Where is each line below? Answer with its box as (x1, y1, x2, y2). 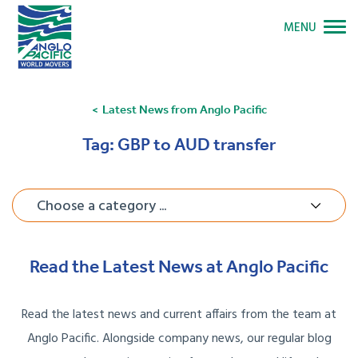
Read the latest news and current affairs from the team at (22, 304, 336, 326)
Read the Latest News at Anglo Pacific (30, 256, 328, 278)
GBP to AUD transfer (117, 133, 276, 156)
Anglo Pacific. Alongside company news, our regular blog (26, 328, 332, 350)
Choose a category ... (37, 195, 166, 219)
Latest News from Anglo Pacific (101, 102, 267, 117)
